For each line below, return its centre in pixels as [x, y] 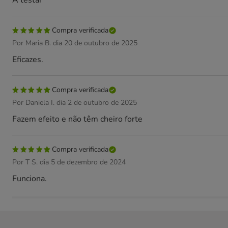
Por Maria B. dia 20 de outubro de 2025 [75, 43]
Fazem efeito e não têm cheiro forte [77, 119]
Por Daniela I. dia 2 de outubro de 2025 [75, 103]
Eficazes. [28, 60]
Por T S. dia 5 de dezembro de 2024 [69, 162]
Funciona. [30, 179]
